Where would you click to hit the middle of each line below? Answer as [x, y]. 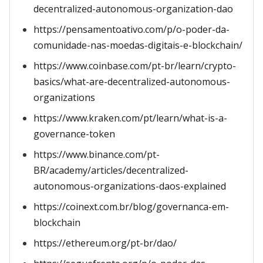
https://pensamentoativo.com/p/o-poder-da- [131, 29]
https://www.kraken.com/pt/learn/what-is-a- [130, 118]
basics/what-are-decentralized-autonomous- [132, 82]
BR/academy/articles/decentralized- [111, 170]
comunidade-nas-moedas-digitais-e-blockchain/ [138, 45]
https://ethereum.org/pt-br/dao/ [105, 243]
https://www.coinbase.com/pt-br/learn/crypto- [135, 66]
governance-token [74, 134]
